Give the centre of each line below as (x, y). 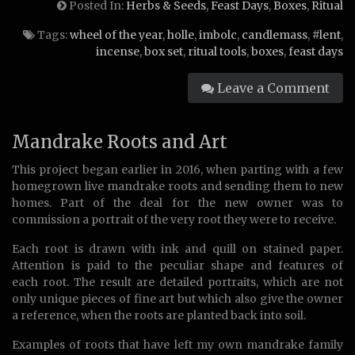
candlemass (275, 34)
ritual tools (217, 51)
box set (164, 51)
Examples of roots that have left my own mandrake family (177, 344)
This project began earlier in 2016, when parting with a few (177, 169)
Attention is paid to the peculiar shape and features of (177, 265)
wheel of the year (116, 34)
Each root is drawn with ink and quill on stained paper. (177, 248)
